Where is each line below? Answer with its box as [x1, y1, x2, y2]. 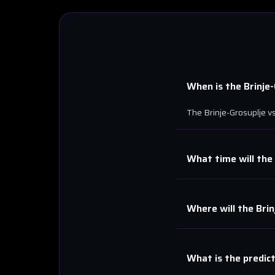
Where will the [187, 201, 256, 216]
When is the [187, 79, 244, 94]
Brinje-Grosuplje [204, 106, 266, 119]
